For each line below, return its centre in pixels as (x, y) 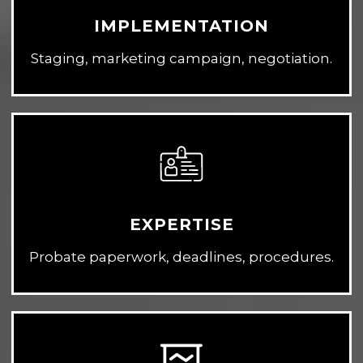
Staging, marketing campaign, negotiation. (181, 59)
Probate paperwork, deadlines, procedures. (181, 257)
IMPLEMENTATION (181, 26)
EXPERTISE (181, 225)
